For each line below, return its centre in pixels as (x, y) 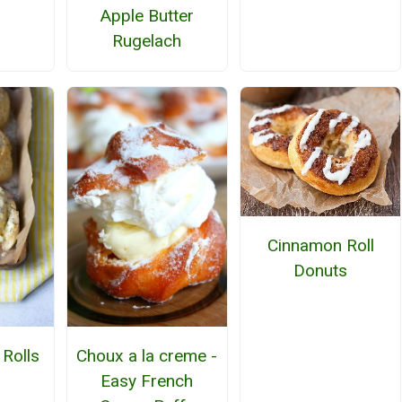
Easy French (147, 380)
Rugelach (147, 40)
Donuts (321, 271)
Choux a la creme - (147, 355)
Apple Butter (147, 15)
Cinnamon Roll (320, 246)
